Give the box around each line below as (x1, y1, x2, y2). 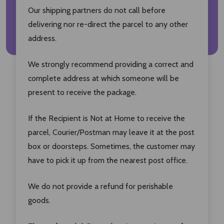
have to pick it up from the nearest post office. (28, 155, 187, 165)
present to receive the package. (28, 87, 136, 97)
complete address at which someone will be (28, 73, 179, 83)
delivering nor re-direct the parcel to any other (28, 19, 188, 29)
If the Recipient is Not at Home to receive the (28, 113, 185, 123)
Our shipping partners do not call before (28, 5, 165, 15)
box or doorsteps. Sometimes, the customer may (28, 141, 195, 151)
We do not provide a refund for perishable (28, 181, 173, 191)
